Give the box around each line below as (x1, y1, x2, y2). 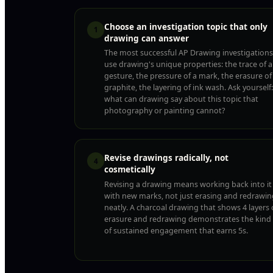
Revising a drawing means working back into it (104, 179, 272, 190)
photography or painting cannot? (104, 105, 225, 116)
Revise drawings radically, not (104, 152, 229, 164)
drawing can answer (104, 32, 189, 44)
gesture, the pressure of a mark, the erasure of (104, 71, 272, 82)
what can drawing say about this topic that (104, 94, 258, 105)
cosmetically (104, 163, 155, 175)
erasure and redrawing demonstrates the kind (104, 214, 271, 225)
